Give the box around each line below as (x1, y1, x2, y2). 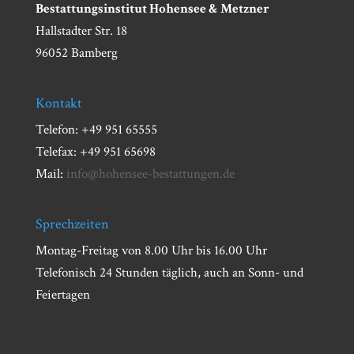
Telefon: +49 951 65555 (35, 120, 157, 138)
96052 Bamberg (35, 43, 118, 62)
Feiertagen (35, 285, 90, 303)
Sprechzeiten (35, 214, 109, 233)
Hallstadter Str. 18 (35, 21, 127, 40)
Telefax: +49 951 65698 (35, 142, 156, 160)
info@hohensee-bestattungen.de (66, 164, 235, 183)
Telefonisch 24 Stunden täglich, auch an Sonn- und (35, 263, 303, 281)
